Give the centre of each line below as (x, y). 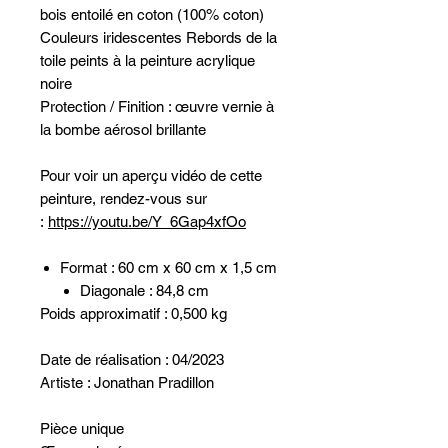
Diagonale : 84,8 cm (144, 290)
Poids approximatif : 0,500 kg (133, 313)
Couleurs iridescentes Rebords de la (158, 37)
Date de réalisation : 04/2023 (132, 359)
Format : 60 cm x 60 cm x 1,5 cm (168, 267)
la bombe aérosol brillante (123, 129)
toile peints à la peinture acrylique (147, 60)
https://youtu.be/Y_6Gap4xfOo (147, 221)
